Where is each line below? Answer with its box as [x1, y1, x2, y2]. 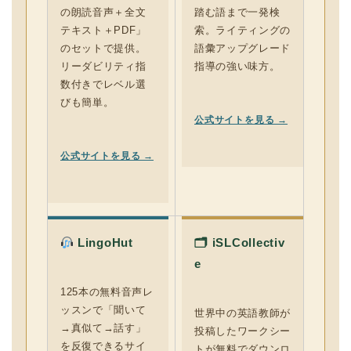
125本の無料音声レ [60, 286, 154, 298]
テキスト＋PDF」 [60, 24, 147, 36]
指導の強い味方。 [194, 60, 280, 72]
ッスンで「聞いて [60, 304, 147, 316]
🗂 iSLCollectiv [194, 236, 285, 249]
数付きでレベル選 [60, 78, 147, 90]
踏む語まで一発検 [194, 6, 280, 18]
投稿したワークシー [194, 325, 291, 337]
